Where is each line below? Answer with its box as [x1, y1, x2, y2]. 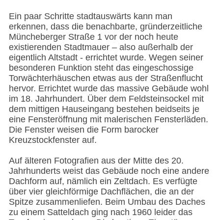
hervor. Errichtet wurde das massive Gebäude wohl [8, 83, 209, 94]
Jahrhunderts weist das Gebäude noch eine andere [8, 166, 209, 176]
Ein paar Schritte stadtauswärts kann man [8, 11, 172, 22]
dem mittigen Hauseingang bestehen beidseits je [8, 104, 199, 114]
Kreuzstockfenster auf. [8, 135, 97, 145]
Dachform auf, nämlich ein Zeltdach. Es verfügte [8, 176, 197, 187]
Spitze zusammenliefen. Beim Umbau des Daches [8, 197, 205, 207]
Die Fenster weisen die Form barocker [8, 125, 159, 135]
